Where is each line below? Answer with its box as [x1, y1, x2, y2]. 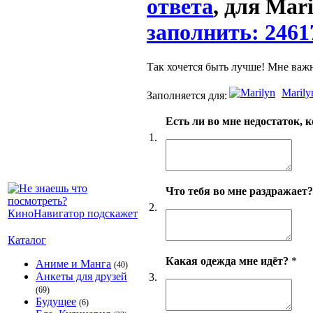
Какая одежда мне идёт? [166, 254, 289, 267]
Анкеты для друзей [36, 270, 127, 282]
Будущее [36, 296, 76, 307]
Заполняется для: [147, 89, 227, 101]
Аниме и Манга [36, 258, 111, 270]
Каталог [8, 234, 46, 246]
